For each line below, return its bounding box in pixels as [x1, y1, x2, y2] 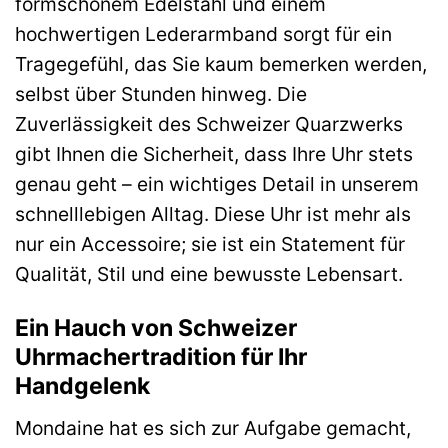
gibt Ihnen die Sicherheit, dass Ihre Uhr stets [15, 142, 413, 167]
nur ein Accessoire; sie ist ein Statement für [15, 232, 405, 257]
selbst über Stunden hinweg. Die [15, 82, 307, 107]
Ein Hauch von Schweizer [15, 314, 297, 343]
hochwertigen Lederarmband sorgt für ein [15, 22, 392, 47]
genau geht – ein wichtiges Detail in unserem [15, 172, 419, 197]
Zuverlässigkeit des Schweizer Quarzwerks [15, 112, 403, 137]
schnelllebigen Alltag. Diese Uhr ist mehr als [15, 202, 411, 227]
